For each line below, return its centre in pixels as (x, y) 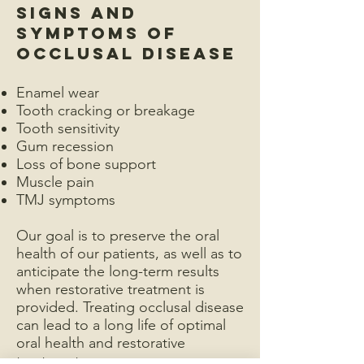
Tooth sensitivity (68, 128)
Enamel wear (58, 93)
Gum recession (65, 146)
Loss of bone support (86, 164)
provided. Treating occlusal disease (130, 307)
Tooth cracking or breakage (106, 110)
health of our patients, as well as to (129, 253)
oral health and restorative (101, 343)
